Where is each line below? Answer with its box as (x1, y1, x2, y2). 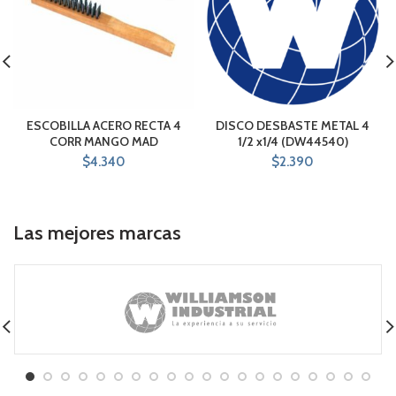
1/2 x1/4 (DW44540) (237, 133, 348, 149)
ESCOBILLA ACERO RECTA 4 (26, 117, 181, 133)
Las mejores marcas (13, 220, 181, 245)
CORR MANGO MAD (49, 133, 158, 149)
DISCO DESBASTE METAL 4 (216, 117, 369, 133)
